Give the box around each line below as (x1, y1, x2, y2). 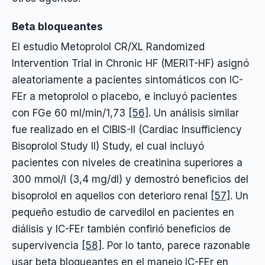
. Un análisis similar (148, 107, 239, 119)
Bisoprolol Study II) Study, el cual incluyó (12, 140, 204, 153)
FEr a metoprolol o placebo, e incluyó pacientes (12, 91, 237, 103)
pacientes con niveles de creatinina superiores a (12, 157, 243, 169)
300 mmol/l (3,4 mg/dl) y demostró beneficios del (12, 173, 248, 186)
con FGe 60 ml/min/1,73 (12, 107, 128, 119)
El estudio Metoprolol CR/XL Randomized (12, 41, 205, 53)
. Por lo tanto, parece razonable (102, 240, 250, 252)
